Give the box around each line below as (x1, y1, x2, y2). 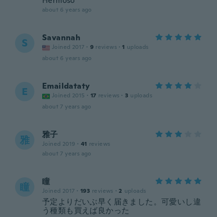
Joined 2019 (42, 140, 76, 148)
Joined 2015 (52, 92, 85, 99)
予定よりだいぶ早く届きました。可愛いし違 (42, 197, 201, 207)
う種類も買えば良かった (42, 205, 130, 216)
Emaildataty (42, 81, 90, 91)
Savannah (42, 32, 81, 43)
